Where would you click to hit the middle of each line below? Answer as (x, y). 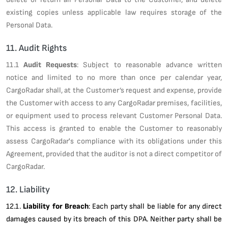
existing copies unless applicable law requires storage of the (114, 12)
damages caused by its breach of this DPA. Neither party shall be (114, 219)
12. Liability (28, 189)
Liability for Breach (56, 206)
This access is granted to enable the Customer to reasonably (114, 128)
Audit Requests (50, 64)
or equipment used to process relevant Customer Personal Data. (114, 115)
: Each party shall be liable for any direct (155, 206)
